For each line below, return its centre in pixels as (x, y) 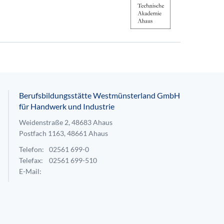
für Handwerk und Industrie (67, 106)
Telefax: (31, 160)
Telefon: (31, 149)
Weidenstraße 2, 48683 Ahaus (66, 122)
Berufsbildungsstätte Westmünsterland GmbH (99, 95)
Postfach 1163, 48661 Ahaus (63, 133)
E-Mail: (30, 171)
